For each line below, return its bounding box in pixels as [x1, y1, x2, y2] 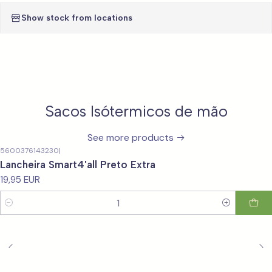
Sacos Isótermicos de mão [44, 101, 228, 120]
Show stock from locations [21, 12, 132, 24]
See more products [87, 131, 174, 144]
